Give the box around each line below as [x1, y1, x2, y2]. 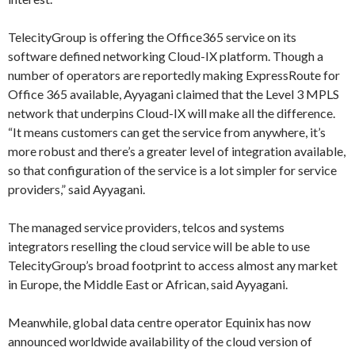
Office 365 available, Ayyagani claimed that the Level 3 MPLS [8, 86, 339, 101]
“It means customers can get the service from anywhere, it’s [8, 124, 326, 139]
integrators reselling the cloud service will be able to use [8, 239, 310, 254]
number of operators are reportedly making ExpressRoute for [8, 67, 340, 82]
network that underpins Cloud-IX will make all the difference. [8, 105, 335, 120]
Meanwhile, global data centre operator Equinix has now [8, 315, 311, 330]
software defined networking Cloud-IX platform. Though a [8, 48, 323, 63]
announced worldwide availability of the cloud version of [8, 334, 312, 349]
